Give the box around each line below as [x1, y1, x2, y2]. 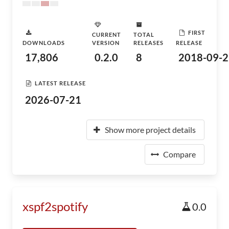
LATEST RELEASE [35, 79, 86, 86]
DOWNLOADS [22, 39, 65, 46]
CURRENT [92, 31, 121, 38]
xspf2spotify [22, 199, 88, 214]
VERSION [92, 39, 120, 46]
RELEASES [133, 39, 164, 46]
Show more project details [105, 125, 196, 134]
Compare [163, 149, 196, 159]
